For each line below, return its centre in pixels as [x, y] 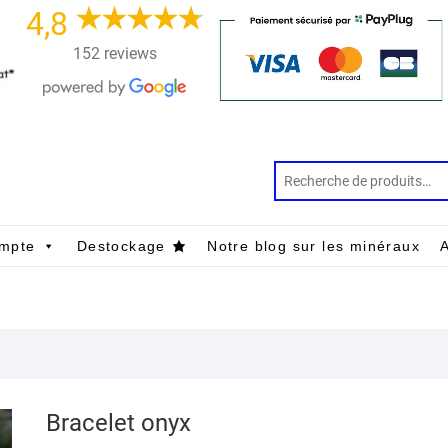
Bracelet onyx [118, 422]
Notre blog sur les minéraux [314, 245]
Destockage [121, 245]
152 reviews [114, 53]
